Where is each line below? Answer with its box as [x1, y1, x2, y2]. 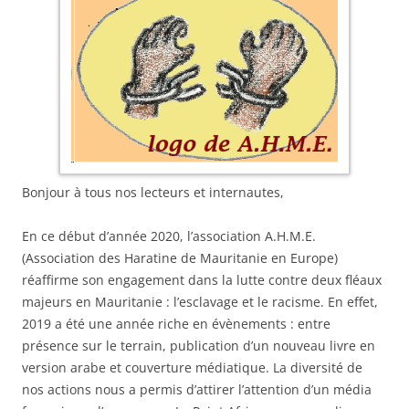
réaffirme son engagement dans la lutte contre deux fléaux [22, 270, 382, 288]
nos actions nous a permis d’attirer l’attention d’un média [22, 380, 372, 398]
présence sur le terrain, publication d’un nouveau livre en [22, 336, 375, 354]
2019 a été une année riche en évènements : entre [22, 314, 330, 332]
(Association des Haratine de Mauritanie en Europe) [22, 248, 338, 267]
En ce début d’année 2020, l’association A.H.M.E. [22, 226, 316, 245]
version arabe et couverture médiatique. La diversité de [22, 358, 362, 376]
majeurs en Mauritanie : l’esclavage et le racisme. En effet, [22, 292, 378, 310]
